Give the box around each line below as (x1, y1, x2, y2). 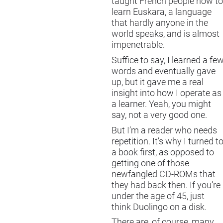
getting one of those (111, 158, 189, 168)
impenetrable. (111, 40, 165, 50)
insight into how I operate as (111, 88, 222, 98)
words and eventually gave (111, 66, 216, 76)
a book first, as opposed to (111, 147, 214, 157)
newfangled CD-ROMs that (111, 169, 216, 179)
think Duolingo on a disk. (111, 202, 207, 212)
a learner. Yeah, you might (111, 99, 211, 109)
